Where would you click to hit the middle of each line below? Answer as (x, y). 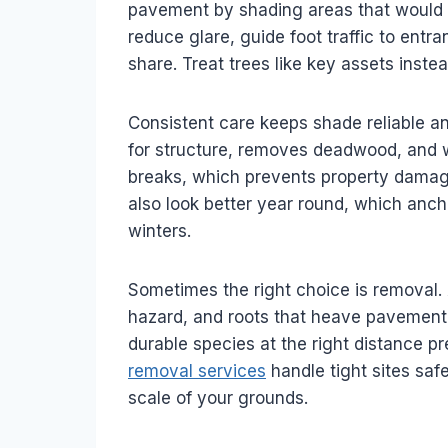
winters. (159, 231)
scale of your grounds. (218, 398)
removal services (197, 371)
